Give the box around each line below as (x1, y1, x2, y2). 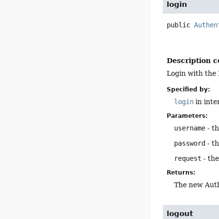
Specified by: (167, 86, 211, 93)
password (174, 139, 206, 148)
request (174, 154, 202, 163)
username (174, 124, 206, 132)
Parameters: (167, 112, 208, 120)
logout (167, 209, 194, 218)
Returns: (167, 169, 196, 176)
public (167, 21, 191, 29)
